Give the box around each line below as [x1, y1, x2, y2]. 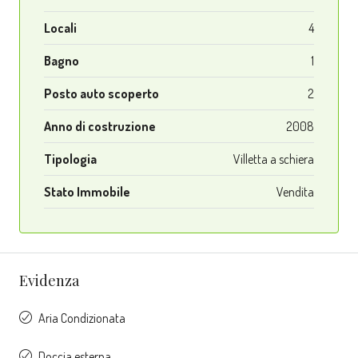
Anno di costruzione [44, 118, 156, 135]
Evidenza [19, 271, 79, 291]
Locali [44, 20, 77, 37]
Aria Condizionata [38, 310, 125, 327]
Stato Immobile [44, 184, 130, 201]
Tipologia [44, 151, 97, 168]
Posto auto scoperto [44, 86, 159, 102]
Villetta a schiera [233, 151, 314, 168]
